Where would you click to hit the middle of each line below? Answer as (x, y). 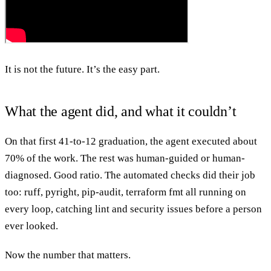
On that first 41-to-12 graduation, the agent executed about (131, 141)
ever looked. (31, 226)
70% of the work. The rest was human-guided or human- (125, 158)
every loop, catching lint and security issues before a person (133, 209)
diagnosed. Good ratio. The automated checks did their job (130, 175)
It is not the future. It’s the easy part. (82, 69)
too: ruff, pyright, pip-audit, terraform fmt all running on (126, 192)
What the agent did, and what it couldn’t (121, 111)
